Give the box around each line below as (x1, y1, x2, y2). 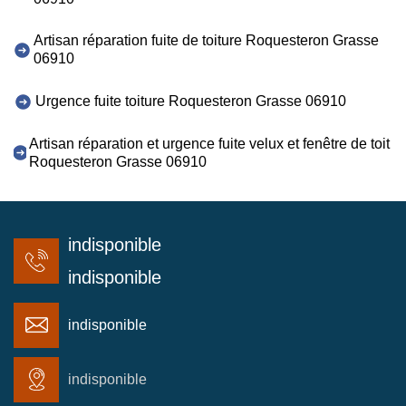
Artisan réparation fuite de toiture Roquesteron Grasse (34, 33, 380, 49)
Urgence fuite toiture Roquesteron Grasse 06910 (35, 92, 346, 109)
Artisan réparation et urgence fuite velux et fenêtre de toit (29, 135, 391, 151)
